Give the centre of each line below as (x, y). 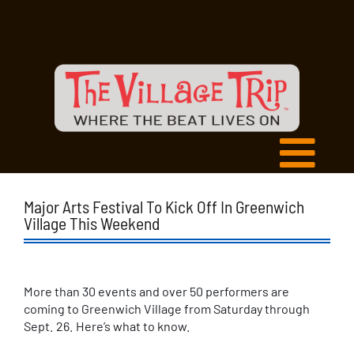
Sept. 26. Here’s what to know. (107, 326)
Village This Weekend (92, 223)
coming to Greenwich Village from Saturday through (167, 309)
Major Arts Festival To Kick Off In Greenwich (164, 206)
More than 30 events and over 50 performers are (156, 291)
